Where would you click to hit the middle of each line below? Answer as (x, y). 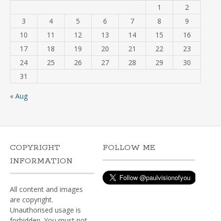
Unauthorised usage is (45, 210)
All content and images (46, 189)
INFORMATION (41, 161)
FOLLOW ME (129, 148)
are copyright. (32, 200)
